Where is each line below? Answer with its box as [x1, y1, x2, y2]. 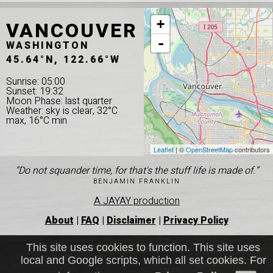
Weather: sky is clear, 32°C [6, 103, 118, 118]
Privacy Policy [163, 213, 229, 228]
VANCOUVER [6, 16, 138, 45]
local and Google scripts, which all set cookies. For [20, 254, 266, 266]
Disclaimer [106, 213, 156, 228]
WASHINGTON [6, 38, 89, 53]
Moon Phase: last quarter [6, 93, 112, 108]
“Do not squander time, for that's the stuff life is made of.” [15, 163, 258, 178]
